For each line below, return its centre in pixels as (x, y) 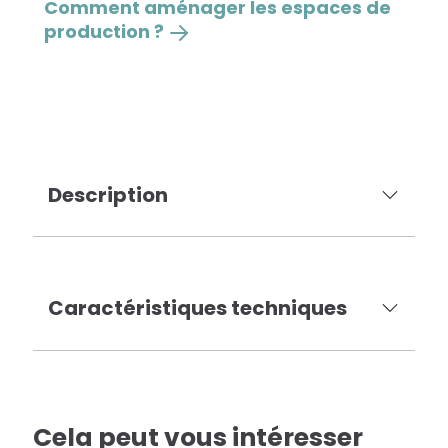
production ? (106, 32)
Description (108, 194)
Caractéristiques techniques (198, 308)
